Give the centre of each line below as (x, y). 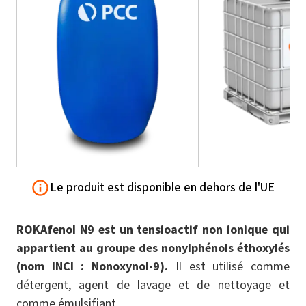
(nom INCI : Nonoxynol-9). (93, 266)
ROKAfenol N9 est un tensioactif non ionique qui (153, 229)
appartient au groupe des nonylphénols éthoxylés (153, 248)
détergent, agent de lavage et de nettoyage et (153, 284)
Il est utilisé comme (229, 266)
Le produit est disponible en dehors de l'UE (163, 187)
